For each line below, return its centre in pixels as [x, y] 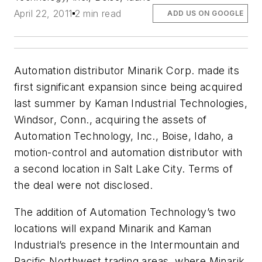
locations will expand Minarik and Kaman [113, 228]
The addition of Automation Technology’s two [125, 212]
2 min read [98, 14]
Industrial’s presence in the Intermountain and [127, 244]
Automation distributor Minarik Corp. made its [127, 71]
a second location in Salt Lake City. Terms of [123, 169]
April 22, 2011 [43, 14]
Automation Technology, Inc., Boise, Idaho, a [124, 136]
